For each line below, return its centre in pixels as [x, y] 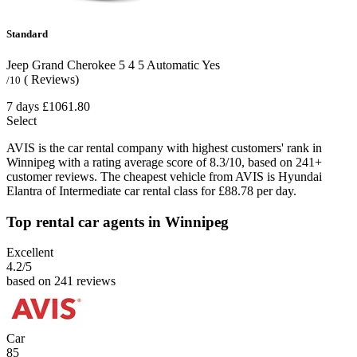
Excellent [30, 253]
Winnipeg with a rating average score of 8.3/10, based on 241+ [164, 162]
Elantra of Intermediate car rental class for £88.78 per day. [151, 190]
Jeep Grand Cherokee [61, 65]
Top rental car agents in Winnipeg [118, 222]
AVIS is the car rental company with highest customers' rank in [164, 147]
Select [22, 120]
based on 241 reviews [61, 281]
